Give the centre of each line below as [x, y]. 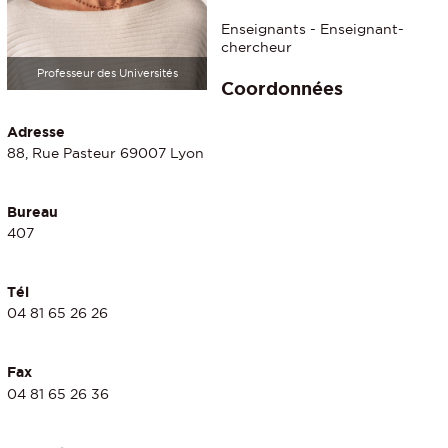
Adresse [36, 131]
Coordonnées [282, 87]
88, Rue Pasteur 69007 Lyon [105, 153]
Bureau [32, 212]
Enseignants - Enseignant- [312, 28]
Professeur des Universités [107, 72]
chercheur [256, 46]
